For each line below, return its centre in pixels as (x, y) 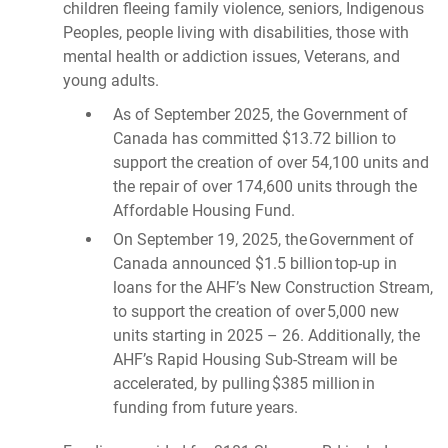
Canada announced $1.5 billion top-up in (254, 263)
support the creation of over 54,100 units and (270, 162)
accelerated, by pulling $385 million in (243, 383)
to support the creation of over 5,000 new (255, 311)
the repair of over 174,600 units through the (264, 186)
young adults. (110, 80)
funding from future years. (205, 407)
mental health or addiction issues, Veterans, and (231, 56)
